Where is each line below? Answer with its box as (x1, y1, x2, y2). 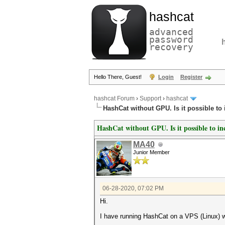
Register (180, 74, 202, 80)
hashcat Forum (94, 95, 135, 102)
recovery (149, 42, 193, 52)
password (149, 34, 193, 45)
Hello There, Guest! (94, 74, 143, 80)
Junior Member (133, 149, 170, 155)
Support (140, 95, 161, 102)
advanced (149, 27, 193, 37)
